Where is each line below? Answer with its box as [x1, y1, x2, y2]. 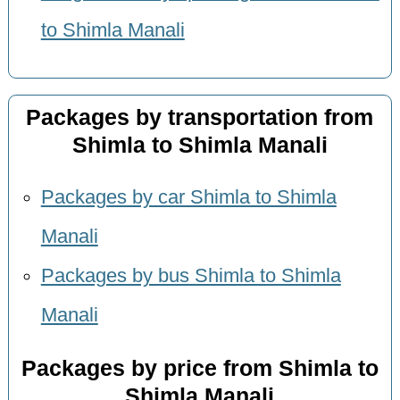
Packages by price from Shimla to [21, 355, 379, 380]
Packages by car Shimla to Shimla [40, 187, 337, 209]
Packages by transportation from [26, 104, 374, 129]
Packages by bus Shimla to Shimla [40, 265, 341, 287]
